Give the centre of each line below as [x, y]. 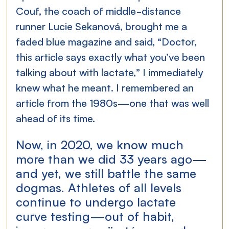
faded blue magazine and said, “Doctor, [108, 41]
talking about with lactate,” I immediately [111, 72]
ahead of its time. [56, 118]
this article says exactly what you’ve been [112, 56]
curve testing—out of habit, [97, 215]
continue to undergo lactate [98, 201]
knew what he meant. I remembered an [106, 87]
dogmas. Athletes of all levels [101, 187]
